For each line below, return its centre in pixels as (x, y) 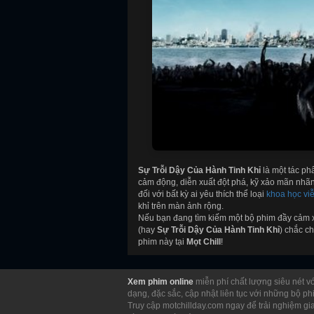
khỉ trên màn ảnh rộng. (181, 206)
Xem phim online (161, 281)
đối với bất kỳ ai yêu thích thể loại (202, 194)
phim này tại (162, 241)
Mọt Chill (204, 241)
